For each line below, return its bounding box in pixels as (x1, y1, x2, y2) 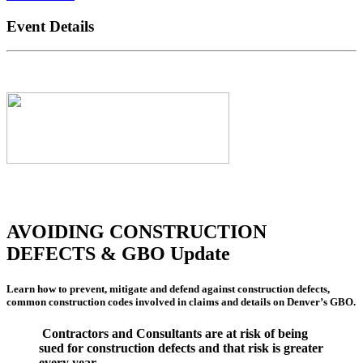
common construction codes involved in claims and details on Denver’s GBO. (6, 296, 356, 309)
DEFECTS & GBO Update (6, 243, 230, 265)
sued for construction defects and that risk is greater (39, 341, 323, 356)
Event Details (6, 17, 94, 35)
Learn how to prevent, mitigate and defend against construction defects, (6, 283, 330, 296)
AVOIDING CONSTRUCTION (6, 221, 267, 243)
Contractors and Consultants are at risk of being (42, 327, 308, 341)
